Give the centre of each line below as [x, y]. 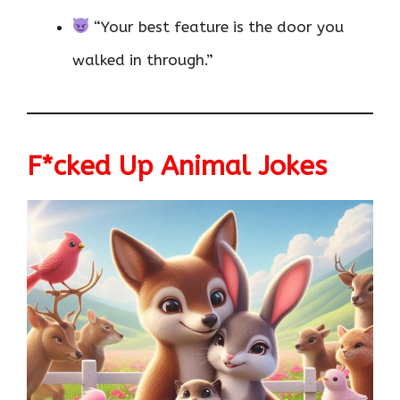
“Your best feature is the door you [217, 26]
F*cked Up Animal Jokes [177, 166]
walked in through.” [143, 59]
